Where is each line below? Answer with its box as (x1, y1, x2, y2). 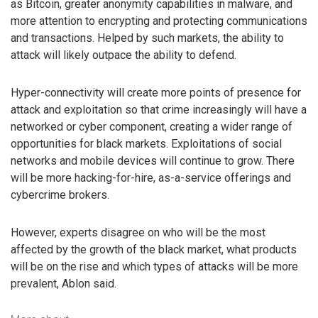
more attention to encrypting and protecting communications (11, 14, 307, 28)
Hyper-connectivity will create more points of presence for (11, 85, 301, 99)
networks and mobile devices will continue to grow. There (11, 153, 295, 168)
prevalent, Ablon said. (11, 276, 116, 290)
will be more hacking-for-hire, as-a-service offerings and (11, 170, 291, 185)
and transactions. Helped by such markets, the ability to (11, 31, 284, 45)
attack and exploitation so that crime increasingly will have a (11, 102, 307, 116)
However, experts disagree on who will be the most (11, 225, 265, 239)
